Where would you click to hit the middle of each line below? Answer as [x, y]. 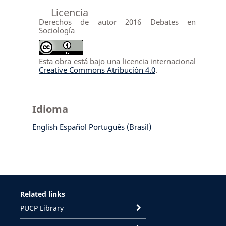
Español [73, 126]
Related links [42, 194]
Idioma [50, 109]
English [45, 126]
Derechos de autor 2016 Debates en [117, 21]
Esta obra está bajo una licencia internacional [117, 61]
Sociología [56, 30]
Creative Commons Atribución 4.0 [97, 69]
